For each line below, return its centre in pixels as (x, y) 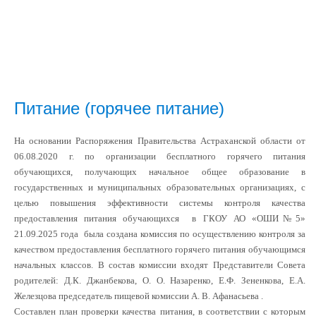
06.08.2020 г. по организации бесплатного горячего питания (160, 156)
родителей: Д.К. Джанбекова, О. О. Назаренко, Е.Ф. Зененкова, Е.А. (160, 280)
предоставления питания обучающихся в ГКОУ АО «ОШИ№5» (160, 218)
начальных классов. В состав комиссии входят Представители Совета (160, 265)
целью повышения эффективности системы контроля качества (160, 203)
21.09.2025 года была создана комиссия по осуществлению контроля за (160, 234)
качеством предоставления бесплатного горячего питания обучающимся (160, 249)
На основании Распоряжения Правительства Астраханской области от (160, 141)
